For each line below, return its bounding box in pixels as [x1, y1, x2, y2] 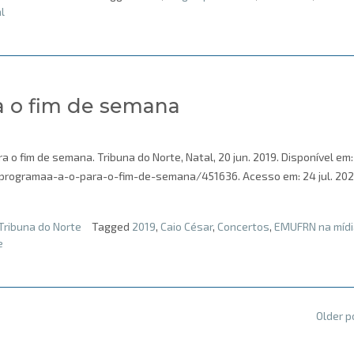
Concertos [217, 219, 269, 233]
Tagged [92, 219, 132, 233]
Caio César [160, 219, 213, 233]
